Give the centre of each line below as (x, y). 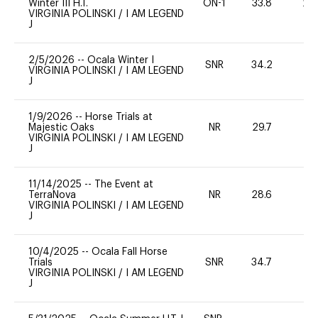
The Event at (124, 184)
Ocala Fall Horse (130, 252)
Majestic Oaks (61, 127)
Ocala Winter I (121, 60)
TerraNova (52, 195)
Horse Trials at (119, 117)
